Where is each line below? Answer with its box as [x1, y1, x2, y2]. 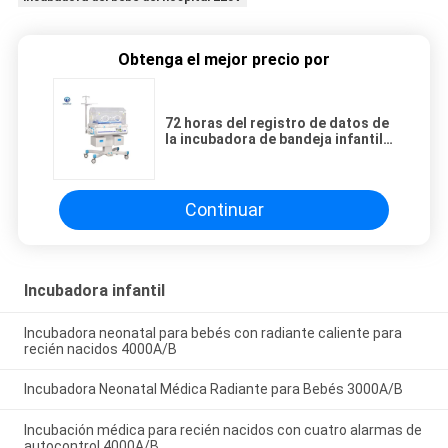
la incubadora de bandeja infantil [165, 130, 383, 147]
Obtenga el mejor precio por [118, 49, 330, 69]
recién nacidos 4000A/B [23, 340, 177, 357]
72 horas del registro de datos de [165, 114, 389, 131]
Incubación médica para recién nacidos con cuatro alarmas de [23, 422, 422, 439]
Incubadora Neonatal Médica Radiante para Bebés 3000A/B [23, 381, 403, 398]
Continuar [184, 199, 264, 221]
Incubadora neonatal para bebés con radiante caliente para [23, 324, 402, 341]
